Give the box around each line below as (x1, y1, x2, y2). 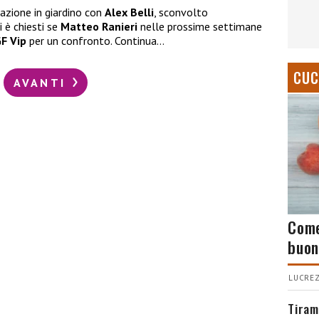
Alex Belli (105, 5, 154, 20)
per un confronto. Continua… (26, 33, 164, 48)
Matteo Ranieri (61, 19, 140, 34)
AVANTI (13, 75, 71, 90)
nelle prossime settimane (140, 19, 262, 34)
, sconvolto (154, 5, 208, 20)
